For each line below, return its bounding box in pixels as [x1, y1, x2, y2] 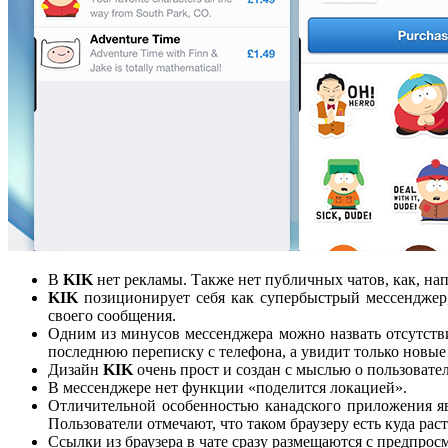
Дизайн [48, 361, 103, 379]
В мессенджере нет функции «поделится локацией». [48, 379, 407, 397]
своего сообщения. [48, 307, 176, 325]
